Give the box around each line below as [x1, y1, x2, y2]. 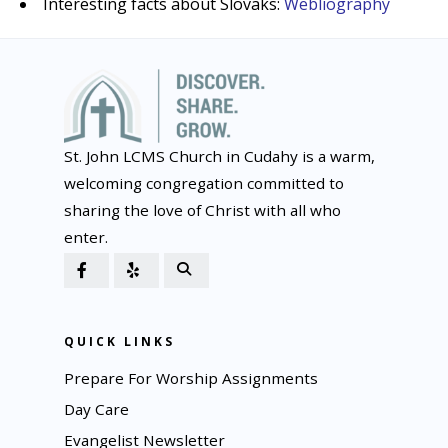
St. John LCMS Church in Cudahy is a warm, [64, 146, 375, 167]
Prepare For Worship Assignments [64, 368, 318, 389]
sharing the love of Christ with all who [64, 200, 341, 221]
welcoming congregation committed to [64, 173, 344, 194]
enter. [64, 227, 108, 248]
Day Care [64, 399, 129, 420]
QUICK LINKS [64, 333, 175, 351]
